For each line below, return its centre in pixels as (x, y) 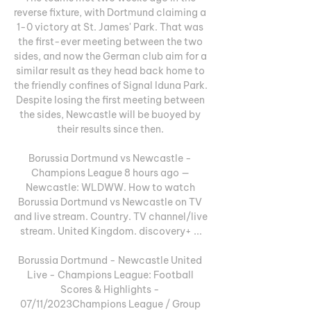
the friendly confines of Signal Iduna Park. (111, 85)
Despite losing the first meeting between (110, 100)
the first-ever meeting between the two (110, 41)
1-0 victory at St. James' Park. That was (110, 27)
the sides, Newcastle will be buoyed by (110, 114)
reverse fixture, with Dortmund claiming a (110, 12)
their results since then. (111, 129)
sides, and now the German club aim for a (110, 56)
